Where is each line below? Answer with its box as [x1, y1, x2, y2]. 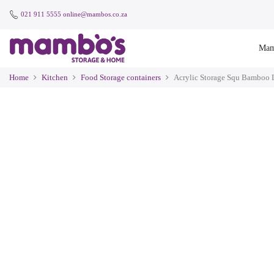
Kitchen [42, 73, 68, 82]
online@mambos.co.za [63, 10, 127, 18]
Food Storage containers [81, 73, 161, 82]
